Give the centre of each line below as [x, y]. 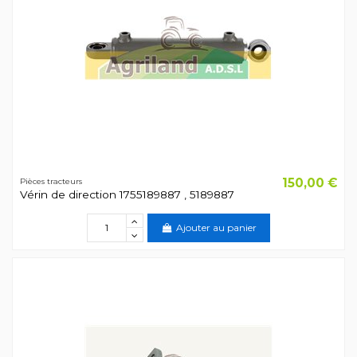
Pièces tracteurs [51, 182]
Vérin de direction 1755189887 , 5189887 [127, 194]
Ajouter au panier [216, 228]
